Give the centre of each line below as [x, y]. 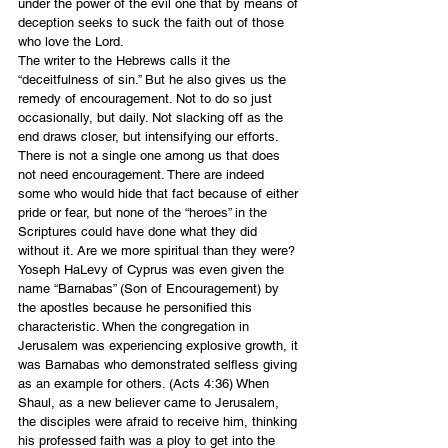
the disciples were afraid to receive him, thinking [159, 422]
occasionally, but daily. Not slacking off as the [152, 118]
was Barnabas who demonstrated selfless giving [159, 365]
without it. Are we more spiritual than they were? [158, 251]
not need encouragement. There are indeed [143, 175]
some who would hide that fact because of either [160, 194]
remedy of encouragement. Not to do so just [147, 99]
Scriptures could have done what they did [139, 232]
